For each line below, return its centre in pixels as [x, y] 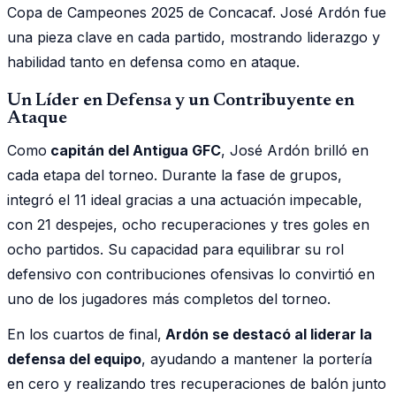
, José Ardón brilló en [295, 150]
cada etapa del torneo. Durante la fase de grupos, [175, 175]
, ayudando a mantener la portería [257, 358]
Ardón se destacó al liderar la [267, 334]
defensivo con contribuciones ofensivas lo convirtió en [191, 274]
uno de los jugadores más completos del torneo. [169, 298]
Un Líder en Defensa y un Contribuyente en [181, 100]
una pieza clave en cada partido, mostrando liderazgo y [194, 37]
